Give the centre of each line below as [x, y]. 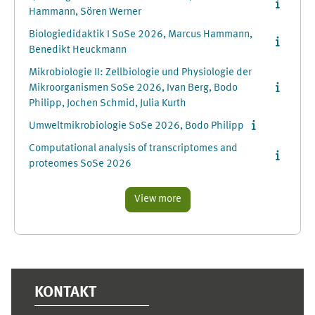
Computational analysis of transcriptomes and [133, 149]
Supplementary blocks [95, 256]
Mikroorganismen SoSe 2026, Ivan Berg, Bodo [133, 88]
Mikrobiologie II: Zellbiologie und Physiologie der [140, 73]
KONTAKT [65, 292]
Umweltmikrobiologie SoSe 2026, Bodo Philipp [136, 126]
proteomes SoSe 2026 [80, 164]
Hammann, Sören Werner [85, 12]
